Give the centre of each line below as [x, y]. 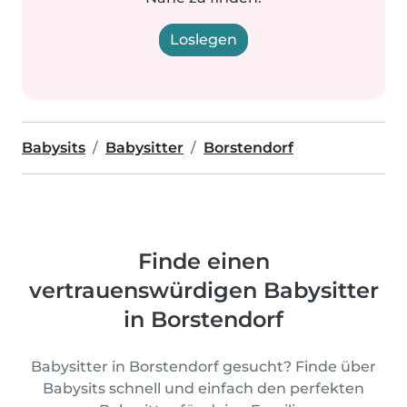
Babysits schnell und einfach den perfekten [203, 388]
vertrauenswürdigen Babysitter [203, 290]
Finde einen [203, 261]
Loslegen [203, 40]
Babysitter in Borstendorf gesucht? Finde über [203, 367]
